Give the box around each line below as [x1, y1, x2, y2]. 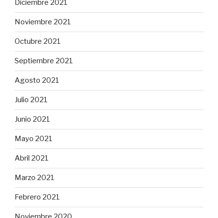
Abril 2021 [15, 154, 49, 163]
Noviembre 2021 [15, 18, 71, 27]
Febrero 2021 [15, 193, 60, 202]
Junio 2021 [15, 115, 50, 124]
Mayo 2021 [15, 134, 53, 144]
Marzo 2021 [15, 173, 54, 182]
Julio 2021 [15, 95, 48, 105]
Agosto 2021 [15, 76, 59, 85]
